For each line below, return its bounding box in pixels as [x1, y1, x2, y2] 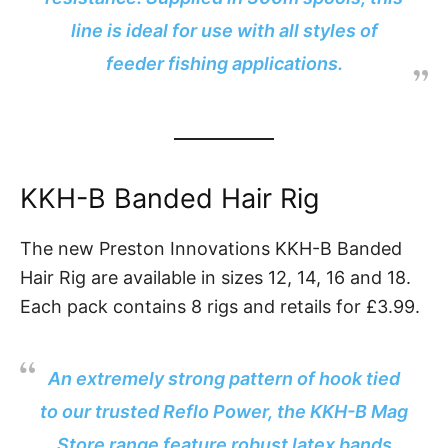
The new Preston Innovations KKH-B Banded [20, 238, 402, 260]
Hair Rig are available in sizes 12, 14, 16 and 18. [20, 267, 411, 289]
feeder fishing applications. [105, 53, 343, 75]
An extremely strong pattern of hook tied [48, 368, 400, 390]
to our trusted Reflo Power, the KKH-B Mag [40, 401, 408, 423]
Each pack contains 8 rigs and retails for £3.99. [20, 296, 420, 318]
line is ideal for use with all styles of [70, 20, 378, 42]
